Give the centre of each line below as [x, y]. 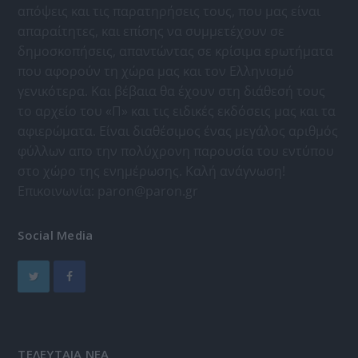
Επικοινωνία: [58, 191]
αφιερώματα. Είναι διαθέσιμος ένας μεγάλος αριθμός [178, 131]
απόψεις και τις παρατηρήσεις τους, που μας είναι [169, 11]
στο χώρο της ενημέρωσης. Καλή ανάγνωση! [152, 171]
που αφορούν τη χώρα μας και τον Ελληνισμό [156, 71]
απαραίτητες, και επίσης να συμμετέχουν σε [151, 31]
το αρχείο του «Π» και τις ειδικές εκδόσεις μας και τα [177, 111]
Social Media [56, 235]
